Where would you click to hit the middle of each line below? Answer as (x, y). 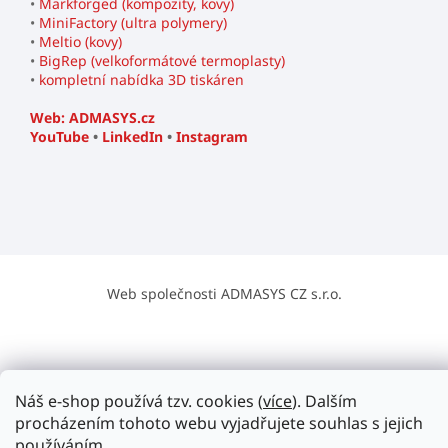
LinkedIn (132, 137)
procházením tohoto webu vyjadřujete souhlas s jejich (219, 423)
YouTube (59, 137)
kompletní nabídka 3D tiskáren (141, 80)
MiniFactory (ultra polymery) (133, 23)
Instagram (212, 137)
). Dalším (324, 401)
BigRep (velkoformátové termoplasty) (162, 61)
